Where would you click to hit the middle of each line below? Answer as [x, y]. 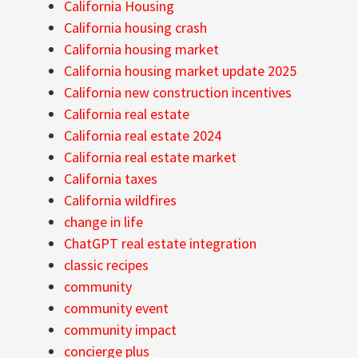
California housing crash [135, 28]
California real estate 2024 [143, 136]
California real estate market [150, 157]
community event [116, 308]
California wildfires [120, 201]
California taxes [111, 179]
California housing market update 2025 [180, 71]
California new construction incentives [178, 93]
